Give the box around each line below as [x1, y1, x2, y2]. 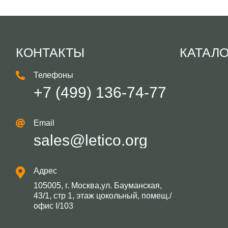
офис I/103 [33, 201, 73, 210]
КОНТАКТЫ [15, 45, 84, 60]
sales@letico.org [33, 131, 148, 149]
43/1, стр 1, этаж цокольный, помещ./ [33, 191, 172, 200]
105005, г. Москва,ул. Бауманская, [33, 181, 162, 190]
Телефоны [33, 70, 73, 79]
